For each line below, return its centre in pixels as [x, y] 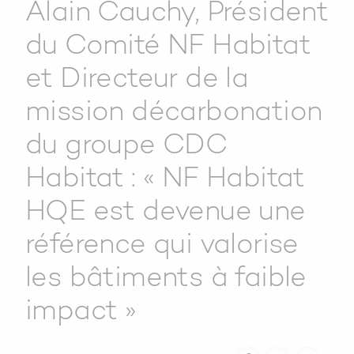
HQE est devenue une [166, 213]
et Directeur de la [137, 81]
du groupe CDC [126, 147]
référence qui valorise [162, 247]
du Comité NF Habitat [168, 47]
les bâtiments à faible [166, 280]
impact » [81, 313]
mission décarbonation [174, 114]
